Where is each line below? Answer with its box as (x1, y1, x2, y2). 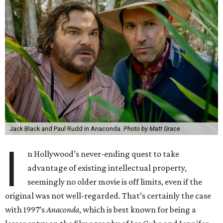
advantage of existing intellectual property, (27, 163, 187, 173)
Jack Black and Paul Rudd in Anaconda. (9, 125, 123, 132)
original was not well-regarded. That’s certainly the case (5, 191, 211, 201)
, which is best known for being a (79, 205, 196, 215)
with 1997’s (5, 205, 46, 215)
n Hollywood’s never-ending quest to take (27, 149, 180, 159)
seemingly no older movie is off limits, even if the (27, 177, 203, 187)
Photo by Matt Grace (123, 125, 180, 132)
